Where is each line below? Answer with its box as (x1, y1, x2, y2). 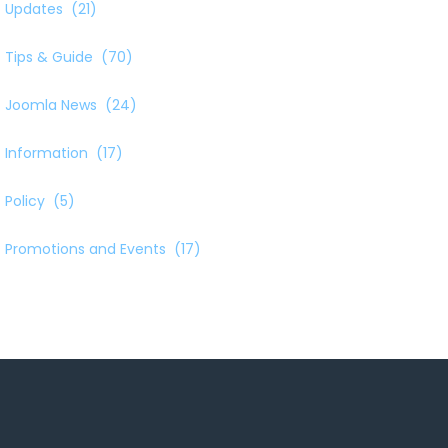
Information (5, 143, 88, 163)
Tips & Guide (5, 47, 93, 67)
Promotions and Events (5, 239, 166, 259)
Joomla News (5, 95, 97, 115)
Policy (5, 191, 45, 211)
